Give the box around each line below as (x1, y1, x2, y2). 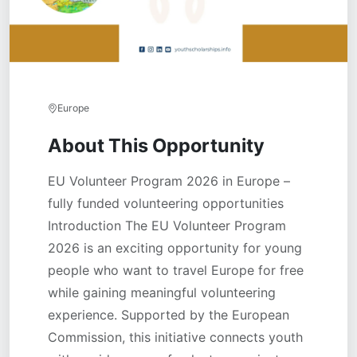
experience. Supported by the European (48, 307, 289, 323)
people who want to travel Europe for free (48, 262, 304, 278)
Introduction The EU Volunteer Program (48, 218, 286, 233)
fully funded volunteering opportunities (48, 195, 284, 211)
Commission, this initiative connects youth (48, 329, 303, 345)
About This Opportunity (48, 134, 265, 157)
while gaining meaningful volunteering (48, 284, 276, 300)
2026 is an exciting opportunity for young (48, 240, 302, 256)
